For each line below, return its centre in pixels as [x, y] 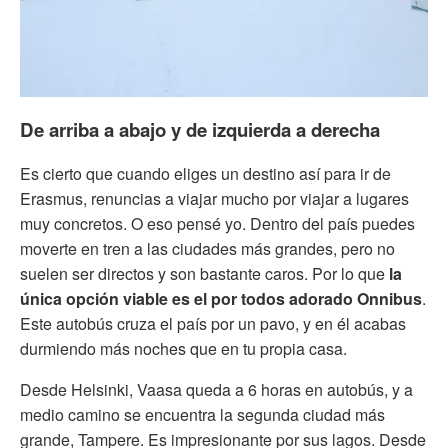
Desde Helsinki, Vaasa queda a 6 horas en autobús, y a [216, 389]
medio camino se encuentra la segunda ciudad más [202, 414]
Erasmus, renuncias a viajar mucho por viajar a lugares [214, 198]
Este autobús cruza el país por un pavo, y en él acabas [213, 323]
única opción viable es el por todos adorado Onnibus [221, 298]
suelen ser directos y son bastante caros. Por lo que [204, 273]
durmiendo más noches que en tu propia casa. [183, 348]
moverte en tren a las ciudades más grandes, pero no [207, 248]
